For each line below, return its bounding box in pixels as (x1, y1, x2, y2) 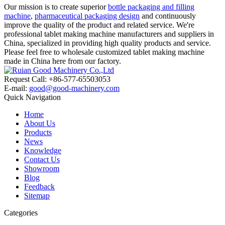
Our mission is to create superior (4, 2, 108, 11)
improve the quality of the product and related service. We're (4, 20, 194, 29)
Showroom (24, 164, 59, 173)
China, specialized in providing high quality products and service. (4, 38, 211, 47)
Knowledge (24, 146, 61, 155)
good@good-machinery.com (29, 83, 120, 92)
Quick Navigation (4, 92, 61, 101)
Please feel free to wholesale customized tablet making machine (4, 47, 204, 56)
